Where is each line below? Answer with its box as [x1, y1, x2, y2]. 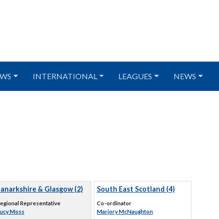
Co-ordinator [97, 200, 131, 206]
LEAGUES [118, 71, 153, 81]
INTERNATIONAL [32, 71, 97, 81]
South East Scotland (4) [97, 185, 175, 193]
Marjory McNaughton [97, 208, 153, 215]
